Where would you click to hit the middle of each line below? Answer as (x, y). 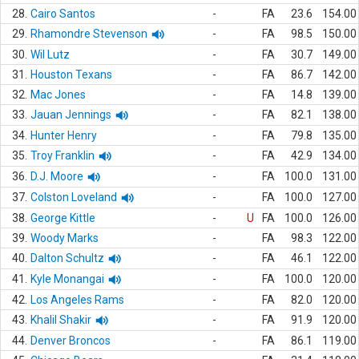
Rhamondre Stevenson (89, 34)
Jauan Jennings (71, 115)
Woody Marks (65, 238)
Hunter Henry (64, 135)
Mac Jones (58, 95)
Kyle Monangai (67, 279)
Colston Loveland (74, 197)
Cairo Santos (63, 14)
